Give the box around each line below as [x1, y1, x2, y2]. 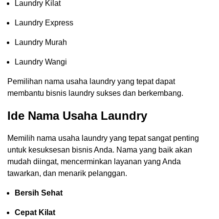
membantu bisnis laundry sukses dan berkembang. [7, 88, 183, 97]
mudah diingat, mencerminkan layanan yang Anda [7, 157, 181, 166]
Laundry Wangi [15, 57, 67, 66]
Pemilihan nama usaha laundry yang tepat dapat [7, 77, 175, 86]
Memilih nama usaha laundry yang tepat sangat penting [7, 133, 199, 142]
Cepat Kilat [15, 208, 55, 217]
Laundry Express [15, 18, 73, 27]
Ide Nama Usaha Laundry [7, 109, 147, 122]
